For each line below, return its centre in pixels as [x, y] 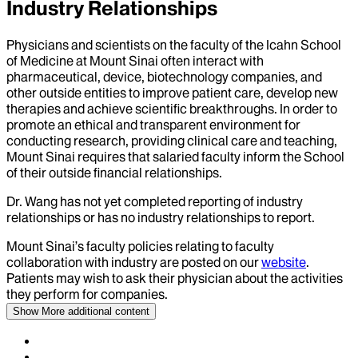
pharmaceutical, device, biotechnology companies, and [164, 76]
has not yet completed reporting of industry [180, 201]
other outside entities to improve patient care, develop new [172, 92]
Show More [39, 311]
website [284, 262]
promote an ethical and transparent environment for [153, 124]
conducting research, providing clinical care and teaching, [172, 140]
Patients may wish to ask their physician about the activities [175, 278]
